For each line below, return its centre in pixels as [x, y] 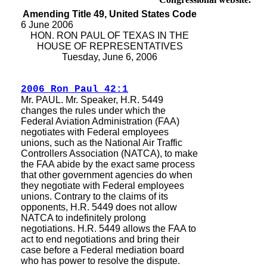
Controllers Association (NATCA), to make [109, 153]
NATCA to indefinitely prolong [83, 218]
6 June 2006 [47, 25]
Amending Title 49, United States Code [110, 14]
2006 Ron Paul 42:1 [74, 89]
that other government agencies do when [107, 175]
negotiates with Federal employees [95, 132]
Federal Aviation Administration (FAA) [100, 121]
